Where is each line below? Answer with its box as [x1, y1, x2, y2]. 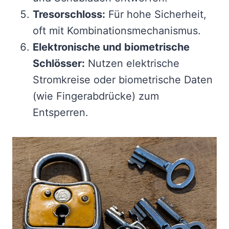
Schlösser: [33, 57, 85, 70]
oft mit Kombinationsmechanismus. [33, 25, 201, 37]
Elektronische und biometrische [33, 41, 190, 54]
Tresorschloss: [33, 8, 105, 21]
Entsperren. [33, 106, 88, 119]
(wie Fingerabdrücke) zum [33, 90, 159, 103]
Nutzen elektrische [85, 57, 179, 70]
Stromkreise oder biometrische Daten [33, 74, 213, 86]
